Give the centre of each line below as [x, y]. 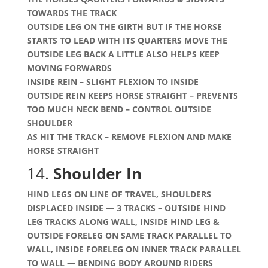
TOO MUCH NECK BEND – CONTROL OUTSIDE [119, 109]
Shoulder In [99, 173]
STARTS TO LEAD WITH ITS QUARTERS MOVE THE [127, 40]
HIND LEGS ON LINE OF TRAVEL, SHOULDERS [119, 194]
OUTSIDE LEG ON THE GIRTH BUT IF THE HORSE [124, 27]
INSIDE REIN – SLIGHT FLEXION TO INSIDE [114, 82]
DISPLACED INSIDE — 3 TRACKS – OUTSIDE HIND [126, 208]
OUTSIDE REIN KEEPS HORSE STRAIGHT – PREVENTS [132, 95]
